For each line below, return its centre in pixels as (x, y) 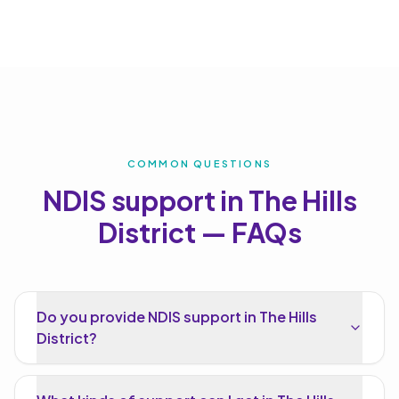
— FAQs (248, 232)
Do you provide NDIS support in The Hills (177, 317)
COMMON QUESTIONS (199, 163)
